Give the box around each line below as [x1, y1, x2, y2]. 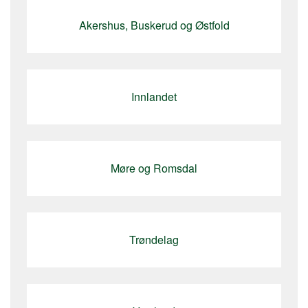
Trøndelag [129, 232, 179, 247]
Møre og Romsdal [111, 160, 197, 176]
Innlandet [131, 89, 177, 104]
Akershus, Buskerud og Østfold [78, 17, 230, 33]
